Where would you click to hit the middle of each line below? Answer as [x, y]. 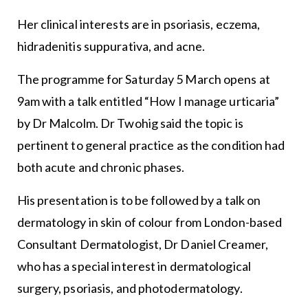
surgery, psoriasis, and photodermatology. [131, 288]
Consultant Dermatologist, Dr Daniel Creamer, [142, 244]
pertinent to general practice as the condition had [151, 145]
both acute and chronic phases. [102, 167]
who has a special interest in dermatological [134, 266]
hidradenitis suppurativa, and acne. [112, 46]
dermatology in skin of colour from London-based [150, 222]
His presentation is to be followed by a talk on [139, 200]
